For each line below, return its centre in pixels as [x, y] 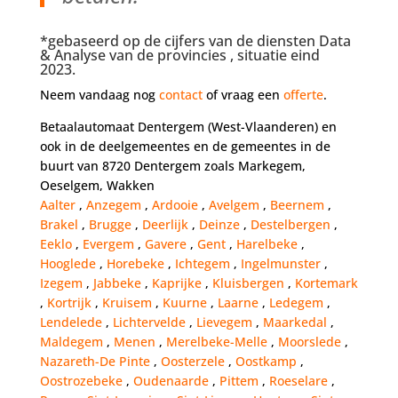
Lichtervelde [151, 322]
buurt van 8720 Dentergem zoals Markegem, [172, 166]
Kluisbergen [250, 283]
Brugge [111, 225]
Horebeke [137, 264]
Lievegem [226, 322]
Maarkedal [296, 322]
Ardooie [176, 205]
